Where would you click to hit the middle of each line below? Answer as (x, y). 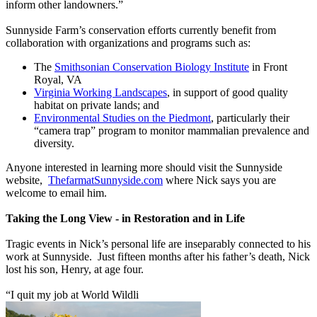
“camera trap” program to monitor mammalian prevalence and (172, 131)
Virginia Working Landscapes (100, 93)
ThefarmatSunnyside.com (105, 180)
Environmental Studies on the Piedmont (122, 118)
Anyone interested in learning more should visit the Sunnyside (144, 168)
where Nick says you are (219, 180)
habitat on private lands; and (97, 105)
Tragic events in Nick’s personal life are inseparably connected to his (158, 244)
